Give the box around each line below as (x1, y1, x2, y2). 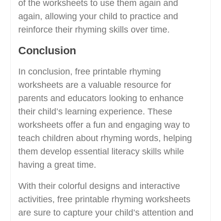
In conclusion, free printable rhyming (18, 67, 161, 77)
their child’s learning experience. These (18, 107, 172, 117)
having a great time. (18, 160, 96, 170)
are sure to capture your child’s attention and (18, 208, 193, 218)
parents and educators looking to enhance (18, 93, 184, 104)
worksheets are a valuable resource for (18, 80, 171, 90)
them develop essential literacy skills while (18, 147, 184, 157)
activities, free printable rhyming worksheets (18, 194, 190, 205)
